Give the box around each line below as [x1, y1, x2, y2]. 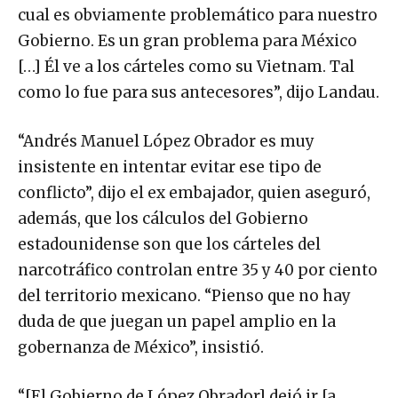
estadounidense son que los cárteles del [18, 235, 321, 255]
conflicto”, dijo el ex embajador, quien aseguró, [18, 183, 370, 203]
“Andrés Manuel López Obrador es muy [18, 131, 314, 152]
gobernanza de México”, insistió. [18, 338, 264, 358]
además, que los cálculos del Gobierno [18, 209, 308, 229]
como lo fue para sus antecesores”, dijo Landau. [18, 83, 379, 103]
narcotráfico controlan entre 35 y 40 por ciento [18, 260, 378, 281]
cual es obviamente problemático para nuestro [18, 5, 378, 26]
